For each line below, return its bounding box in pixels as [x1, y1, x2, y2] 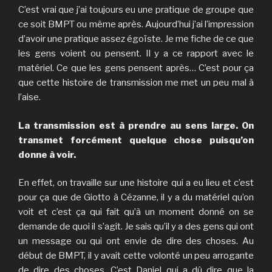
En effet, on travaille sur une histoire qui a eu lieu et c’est [18, 177, 254, 189]
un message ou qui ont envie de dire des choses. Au [18, 236, 254, 247]
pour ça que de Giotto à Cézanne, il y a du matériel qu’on [18, 192, 254, 203]
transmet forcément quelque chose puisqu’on [18, 134, 254, 146]
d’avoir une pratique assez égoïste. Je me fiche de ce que [18, 33, 254, 45]
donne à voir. [18, 149, 76, 160]
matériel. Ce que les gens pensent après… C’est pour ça [18, 63, 254, 74]
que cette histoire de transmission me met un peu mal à [18, 77, 254, 89]
